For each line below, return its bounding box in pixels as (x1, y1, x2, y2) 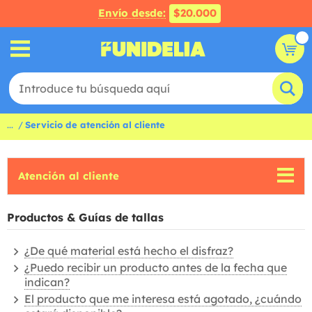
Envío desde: (98, 6, 166, 19)
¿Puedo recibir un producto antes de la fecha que (24, 260, 287, 274)
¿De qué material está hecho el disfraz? (24, 244, 233, 258)
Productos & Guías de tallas (7, 210, 164, 224)
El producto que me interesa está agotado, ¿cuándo (24, 292, 302, 306)
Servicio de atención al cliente (25, 119, 165, 130)
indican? (24, 275, 70, 289)
